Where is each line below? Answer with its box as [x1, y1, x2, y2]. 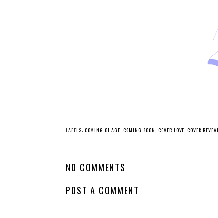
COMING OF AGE [85, 127, 120, 134]
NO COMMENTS [66, 161, 126, 174]
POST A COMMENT [66, 183, 139, 197]
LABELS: [66, 127, 85, 134]
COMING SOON [123, 127, 155, 134]
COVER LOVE [158, 127, 184, 134]
